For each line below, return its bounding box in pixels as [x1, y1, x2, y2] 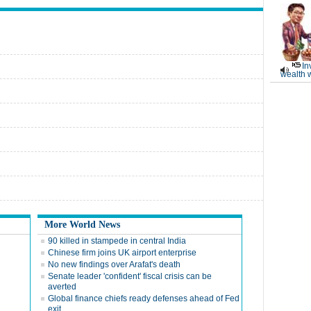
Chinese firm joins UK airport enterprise [48, 248, 196, 258]
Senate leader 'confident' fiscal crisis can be [48, 271, 212, 281]
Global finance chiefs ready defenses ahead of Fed [48, 294, 239, 303]
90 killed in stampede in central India [48, 236, 186, 246]
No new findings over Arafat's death [48, 260, 180, 269]
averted [48, 282, 76, 292]
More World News [44, 219, 120, 230]
